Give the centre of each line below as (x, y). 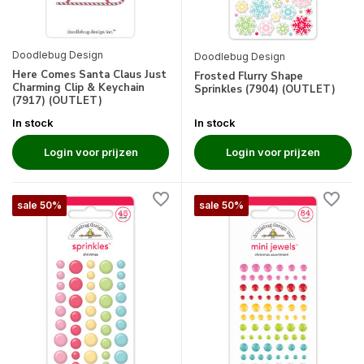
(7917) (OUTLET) (57, 101)
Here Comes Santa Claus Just (89, 75)
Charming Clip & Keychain (78, 88)
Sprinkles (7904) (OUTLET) (265, 89)
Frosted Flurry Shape (249, 76)
